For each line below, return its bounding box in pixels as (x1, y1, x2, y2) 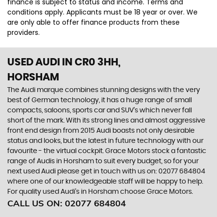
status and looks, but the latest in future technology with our (7, 138, 203, 144)
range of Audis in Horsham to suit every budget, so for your (7, 158, 199, 165)
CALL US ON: (7, 198, 65, 209)
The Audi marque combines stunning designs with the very (7, 87, 200, 93)
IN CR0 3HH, (60, 57, 121, 67)
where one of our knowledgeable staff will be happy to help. (7, 178, 203, 185)
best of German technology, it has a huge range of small (7, 97, 192, 104)
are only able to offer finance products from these (7, 17, 180, 27)
